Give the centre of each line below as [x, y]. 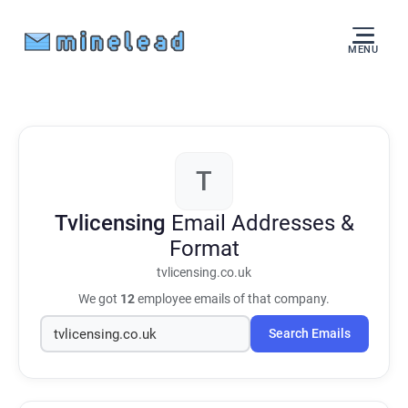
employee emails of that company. [232, 299]
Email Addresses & [262, 223]
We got [99, 299]
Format [204, 249]
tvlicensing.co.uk [204, 273]
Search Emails [309, 334]
